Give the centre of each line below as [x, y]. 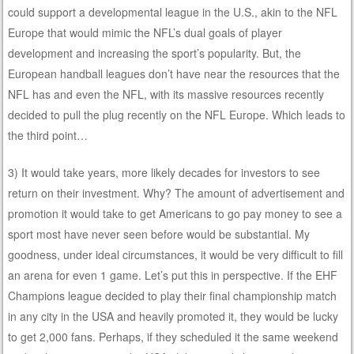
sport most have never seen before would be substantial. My [159, 233]
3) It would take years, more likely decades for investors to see [164, 172]
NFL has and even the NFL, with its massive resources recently [166, 94]
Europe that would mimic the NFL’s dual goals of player [145, 32]
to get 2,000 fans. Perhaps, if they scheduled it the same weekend [173, 336]
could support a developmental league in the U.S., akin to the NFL [173, 11]
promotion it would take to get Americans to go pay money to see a [175, 213]
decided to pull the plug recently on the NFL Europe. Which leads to [177, 114]
